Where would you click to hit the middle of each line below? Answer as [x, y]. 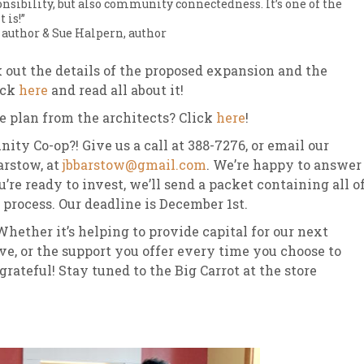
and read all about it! [116, 90]
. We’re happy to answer [284, 165]
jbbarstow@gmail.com [134, 165]
